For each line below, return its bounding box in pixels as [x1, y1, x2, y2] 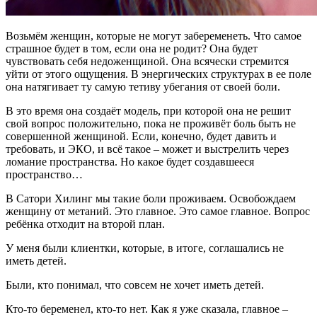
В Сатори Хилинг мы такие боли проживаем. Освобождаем [6, 192, 296, 204]
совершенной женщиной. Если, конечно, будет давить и [6, 129, 277, 142]
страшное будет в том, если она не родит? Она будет [6, 42, 258, 54]
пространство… [6, 168, 83, 180]
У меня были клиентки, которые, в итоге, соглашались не [6, 241, 284, 254]
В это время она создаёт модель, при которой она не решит [6, 104, 291, 117]
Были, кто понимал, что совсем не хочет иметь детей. [6, 278, 264, 291]
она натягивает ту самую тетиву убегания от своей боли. [6, 80, 280, 93]
